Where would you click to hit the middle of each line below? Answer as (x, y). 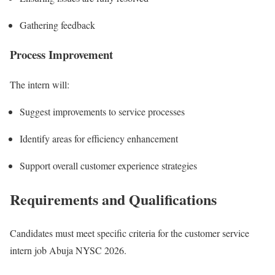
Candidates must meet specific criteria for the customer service (130, 233)
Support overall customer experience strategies (108, 165)
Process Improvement (61, 55)
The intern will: (40, 84)
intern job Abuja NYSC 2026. (68, 250)
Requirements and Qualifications (113, 199)
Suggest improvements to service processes (102, 111)
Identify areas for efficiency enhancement (99, 138)
